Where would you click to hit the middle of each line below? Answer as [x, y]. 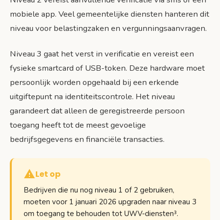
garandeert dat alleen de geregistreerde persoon [97, 110]
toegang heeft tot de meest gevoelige [78, 125]
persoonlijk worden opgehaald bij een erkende [94, 82]
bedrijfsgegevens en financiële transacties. [87, 139]
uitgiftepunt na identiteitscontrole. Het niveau [92, 96]
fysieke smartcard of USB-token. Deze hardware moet [107, 68]
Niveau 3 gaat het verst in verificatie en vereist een [102, 54]
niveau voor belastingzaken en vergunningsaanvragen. [108, 28]
